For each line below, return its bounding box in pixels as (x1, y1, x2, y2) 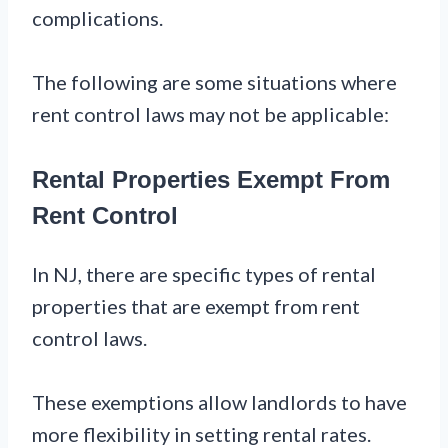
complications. (32, 6, 163, 31)
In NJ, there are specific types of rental (32, 262, 376, 287)
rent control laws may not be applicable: (32, 102, 389, 127)
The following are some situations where (32, 70, 397, 95)
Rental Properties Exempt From (32, 166, 390, 194)
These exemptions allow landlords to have (32, 390, 407, 415)
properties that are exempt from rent (32, 294, 360, 319)
